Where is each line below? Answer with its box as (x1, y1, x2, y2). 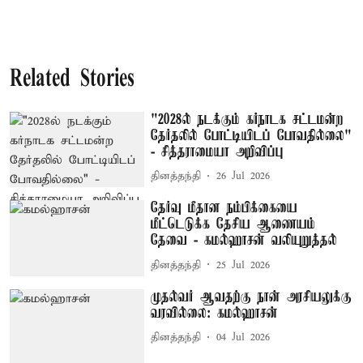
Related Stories (10, 66, 135, 92)
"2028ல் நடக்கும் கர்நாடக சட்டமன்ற (151, 111, 344, 128)
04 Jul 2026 (216, 331, 271, 345)
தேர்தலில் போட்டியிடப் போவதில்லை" (151, 127, 352, 144)
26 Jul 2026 (216, 169, 271, 183)
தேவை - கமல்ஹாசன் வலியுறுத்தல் (151, 233, 338, 250)
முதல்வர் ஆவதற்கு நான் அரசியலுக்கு (151, 288, 352, 305)
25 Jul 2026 (216, 258, 271, 272)
